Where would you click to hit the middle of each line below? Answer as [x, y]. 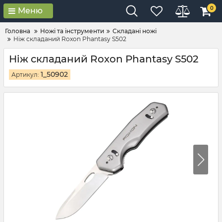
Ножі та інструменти [72, 31]
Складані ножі [135, 31]
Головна [18, 31]
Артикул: [26, 75]
